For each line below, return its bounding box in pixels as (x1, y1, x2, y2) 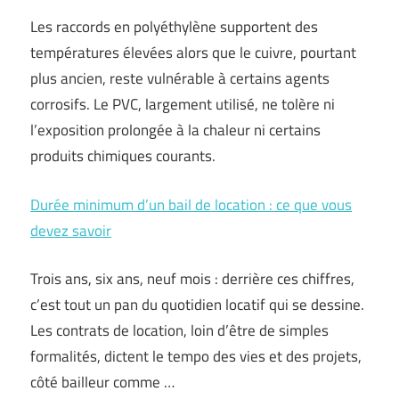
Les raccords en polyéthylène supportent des (30, 15, 318, 38)
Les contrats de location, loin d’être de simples (30, 319, 329, 342)
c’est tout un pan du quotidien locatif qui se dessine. (30, 293, 364, 316)
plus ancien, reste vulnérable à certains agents (30, 67, 330, 90)
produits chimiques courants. (30, 144, 216, 167)
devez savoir (30, 218, 111, 242)
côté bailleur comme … (30, 370, 175, 394)
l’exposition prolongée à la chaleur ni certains (30, 118, 321, 142)
